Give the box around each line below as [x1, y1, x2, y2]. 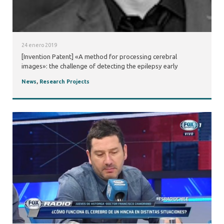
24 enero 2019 [21, 41, 57, 48]
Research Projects [39, 78, 89, 85]
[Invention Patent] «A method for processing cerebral [21, 53, 177, 60]
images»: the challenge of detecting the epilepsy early [21, 62, 178, 70]
